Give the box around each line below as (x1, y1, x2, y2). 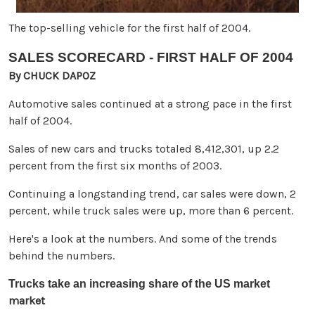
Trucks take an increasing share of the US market (8, 278, 270, 290)
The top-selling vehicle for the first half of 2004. (8, 21, 250, 35)
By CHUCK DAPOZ (8, 69, 96, 83)
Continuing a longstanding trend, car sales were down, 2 (8, 187, 296, 201)
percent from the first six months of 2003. (8, 159, 221, 173)
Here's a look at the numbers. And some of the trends (8, 232, 277, 246)
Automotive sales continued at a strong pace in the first (8, 97, 292, 111)
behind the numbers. (8, 249, 115, 263)
